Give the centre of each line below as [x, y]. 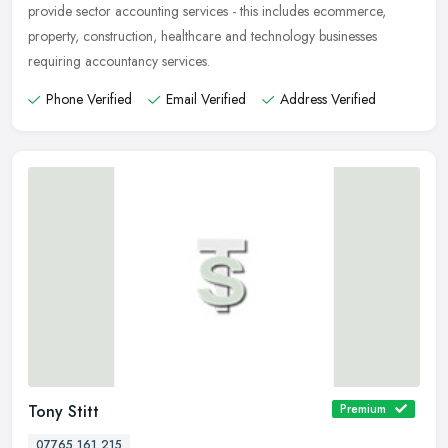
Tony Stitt [63, 411]
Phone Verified [89, 99]
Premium [363, 408]
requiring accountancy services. [119, 61]
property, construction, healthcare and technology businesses [202, 36]
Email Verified [206, 99]
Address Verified [328, 99]
